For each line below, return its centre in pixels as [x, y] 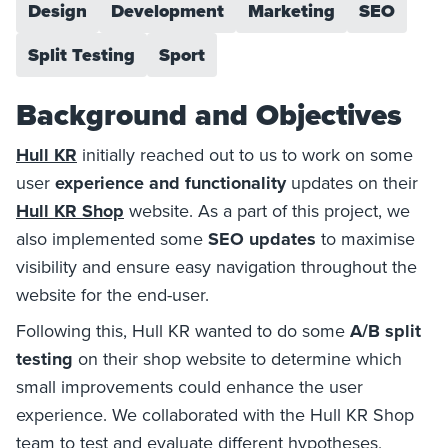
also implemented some [112, 239]
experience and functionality [170, 183]
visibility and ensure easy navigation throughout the [216, 267]
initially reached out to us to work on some [245, 155]
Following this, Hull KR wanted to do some [183, 331]
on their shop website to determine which [237, 359]
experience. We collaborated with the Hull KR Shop [215, 415]
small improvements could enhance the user [189, 387]
